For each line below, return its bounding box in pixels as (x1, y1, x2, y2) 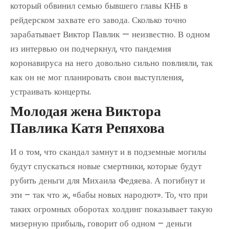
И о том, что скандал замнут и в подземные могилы (10, 146, 206, 158)
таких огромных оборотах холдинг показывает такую (10, 203, 213, 215)
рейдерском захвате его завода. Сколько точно (10, 14, 187, 26)
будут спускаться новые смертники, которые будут (10, 160, 201, 172)
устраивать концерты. (10, 85, 91, 98)
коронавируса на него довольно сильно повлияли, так (10, 57, 213, 69)
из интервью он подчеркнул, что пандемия (10, 42, 171, 55)
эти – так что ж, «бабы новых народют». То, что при (10, 189, 208, 201)
